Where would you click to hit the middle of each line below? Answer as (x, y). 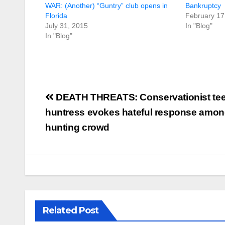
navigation (85, 116)
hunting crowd (78, 127)
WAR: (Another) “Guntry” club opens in (106, 5)
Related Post (71, 210)
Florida (56, 15)
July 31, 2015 (67, 25)
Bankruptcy (203, 5)
